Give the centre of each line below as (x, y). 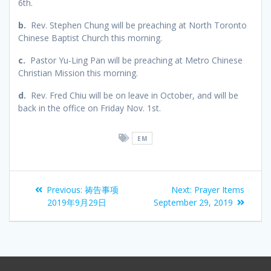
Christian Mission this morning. (78, 73)
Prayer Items (219, 189)
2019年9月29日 (77, 202)
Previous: (64, 189)
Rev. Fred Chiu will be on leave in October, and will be (135, 95)
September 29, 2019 (193, 202)
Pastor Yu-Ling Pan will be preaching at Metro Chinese (134, 60)
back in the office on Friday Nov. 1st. (91, 108)
